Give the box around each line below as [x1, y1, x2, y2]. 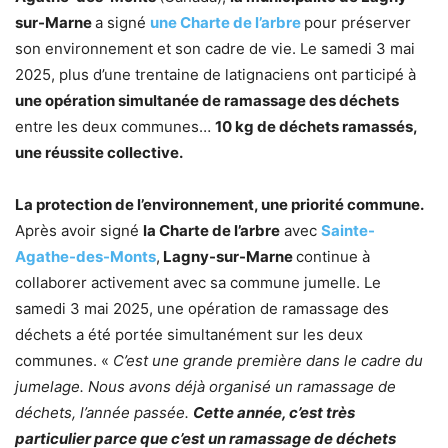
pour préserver [304, 13, 411, 32]
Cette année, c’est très [193, 403, 355, 422]
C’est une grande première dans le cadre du [113, 351, 423, 370]
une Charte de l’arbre [150, 13, 301, 32]
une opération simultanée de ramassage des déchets [15, 91, 399, 110]
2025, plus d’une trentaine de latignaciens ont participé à [15, 65, 416, 84]
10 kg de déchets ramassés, [215, 117, 417, 136]
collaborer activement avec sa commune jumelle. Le [15, 273, 381, 292]
